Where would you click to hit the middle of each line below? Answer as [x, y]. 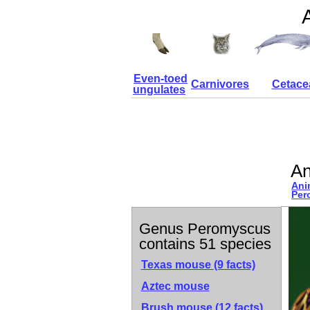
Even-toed [161, 79]
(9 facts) [234, 265]
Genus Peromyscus [204, 229]
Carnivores [220, 84]
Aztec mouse [175, 286]
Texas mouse [177, 265]
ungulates [159, 90]
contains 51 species [205, 244]
